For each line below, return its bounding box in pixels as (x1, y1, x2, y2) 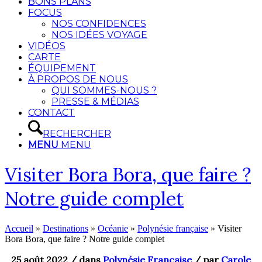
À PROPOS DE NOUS (28, 74, 128, 85)
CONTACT (28, 107, 75, 118)
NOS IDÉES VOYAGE (51, 29, 147, 40)
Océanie (98, 223, 128, 233)
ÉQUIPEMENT (28, 63, 96, 74)
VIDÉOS (28, 40, 65, 51)
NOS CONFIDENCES (51, 18, 146, 29)
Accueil (5, 223, 33, 233)
